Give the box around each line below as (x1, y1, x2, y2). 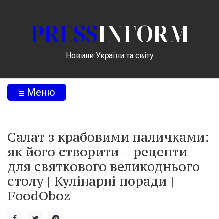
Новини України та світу (66, 50, 153, 60)
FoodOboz (7, 187, 70, 204)
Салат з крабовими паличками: (7, 129, 209, 145)
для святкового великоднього (7, 158, 200, 175)
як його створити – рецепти (7, 143, 187, 160)
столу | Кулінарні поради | (7, 173, 174, 189)
